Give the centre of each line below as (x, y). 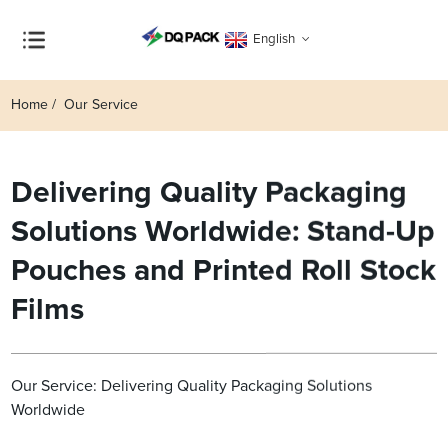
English (273, 39)
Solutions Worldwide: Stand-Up (223, 232)
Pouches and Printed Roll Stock (224, 271)
